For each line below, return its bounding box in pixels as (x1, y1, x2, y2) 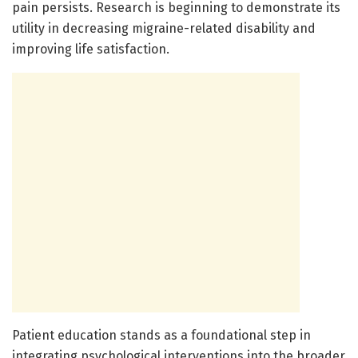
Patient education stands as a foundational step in (12, 327, 311, 343)
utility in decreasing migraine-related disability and (12, 20, 316, 36)
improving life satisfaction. (12, 41, 169, 57)
